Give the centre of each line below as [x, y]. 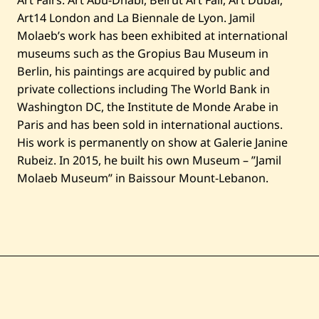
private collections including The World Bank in [143, 89]
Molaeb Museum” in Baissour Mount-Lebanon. [143, 178]
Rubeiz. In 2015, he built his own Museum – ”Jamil [149, 161]
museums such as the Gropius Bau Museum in [143, 54]
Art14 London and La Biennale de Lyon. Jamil [136, 18]
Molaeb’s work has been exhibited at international [152, 36]
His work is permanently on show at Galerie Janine [152, 143]
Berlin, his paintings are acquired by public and [143, 72]
